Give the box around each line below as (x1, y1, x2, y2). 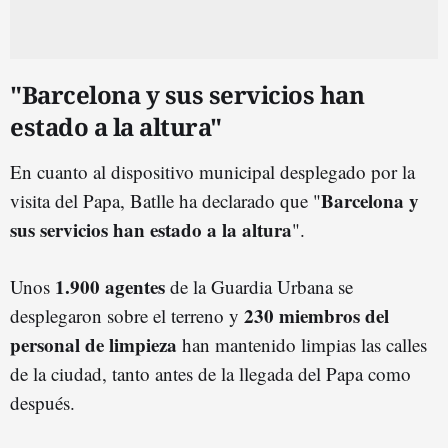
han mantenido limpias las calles (177, 331, 427, 357)
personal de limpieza (10, 330, 177, 358)
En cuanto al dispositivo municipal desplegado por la (10, 158, 415, 184)
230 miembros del (239, 301, 389, 329)
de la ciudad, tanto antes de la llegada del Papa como (10, 360, 411, 386)
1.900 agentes (55, 272, 170, 300)
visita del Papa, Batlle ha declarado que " (10, 187, 321, 213)
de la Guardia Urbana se (170, 273, 353, 299)
